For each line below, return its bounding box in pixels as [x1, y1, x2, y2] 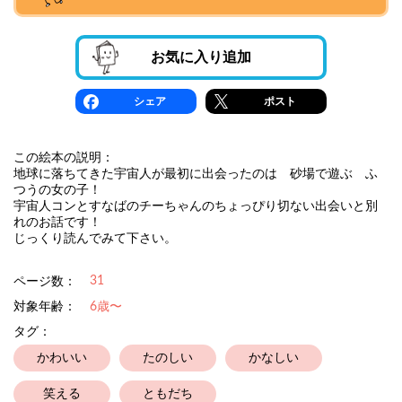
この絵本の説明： [13, 152, 114, 164]
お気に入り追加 [151, 50, 251, 65]
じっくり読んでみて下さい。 [13, 232, 177, 245]
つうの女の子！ [13, 184, 114, 197]
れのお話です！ [13, 216, 101, 229]
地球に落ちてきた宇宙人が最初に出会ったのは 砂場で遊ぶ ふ [13, 168, 378, 180]
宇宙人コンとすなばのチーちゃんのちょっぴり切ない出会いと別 [13, 200, 378, 213]
